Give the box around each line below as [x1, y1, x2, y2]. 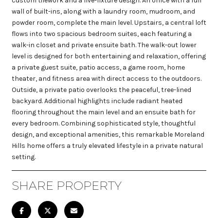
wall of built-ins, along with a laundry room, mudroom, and [12, 7, 195, 16]
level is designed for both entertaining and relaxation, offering [12, 52, 206, 60]
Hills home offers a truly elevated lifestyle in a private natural [12, 141, 203, 150]
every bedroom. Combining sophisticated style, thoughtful [12, 119, 196, 127]
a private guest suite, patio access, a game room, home [12, 63, 185, 72]
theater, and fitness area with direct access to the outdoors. [12, 74, 201, 83]
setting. [12, 152, 36, 161]
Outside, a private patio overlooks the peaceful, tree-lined [12, 85, 191, 94]
